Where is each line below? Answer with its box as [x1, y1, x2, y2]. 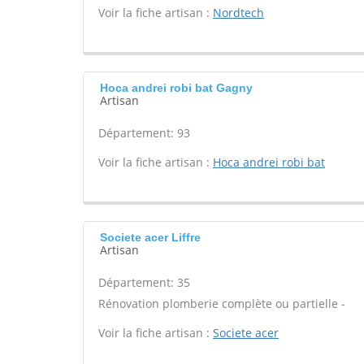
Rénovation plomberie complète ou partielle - [98, 296, 345, 311]
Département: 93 [98, 125, 190, 141]
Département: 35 [98, 275, 190, 290]
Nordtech [213, 5, 264, 20]
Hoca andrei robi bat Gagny [100, 81, 253, 94]
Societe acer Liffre [100, 231, 201, 244]
